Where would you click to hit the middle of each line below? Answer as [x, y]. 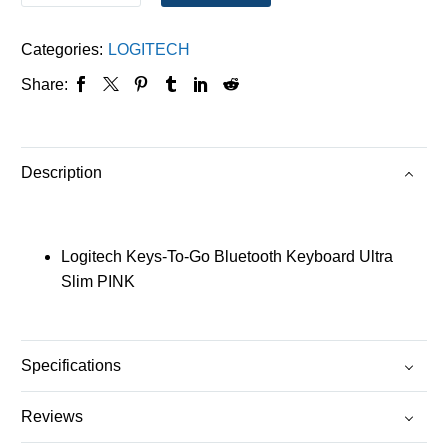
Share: [44, 84]
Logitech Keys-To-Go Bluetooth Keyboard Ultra [227, 256]
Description [61, 173]
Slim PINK [98, 281]
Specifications [71, 366]
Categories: [62, 49]
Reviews [52, 417]
